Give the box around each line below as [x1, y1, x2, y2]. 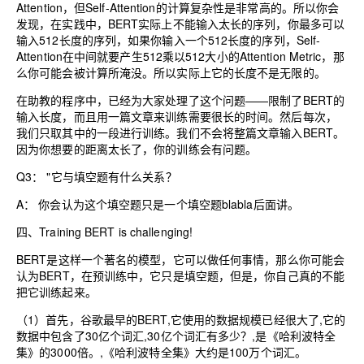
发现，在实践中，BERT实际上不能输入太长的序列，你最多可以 [16, 15, 345, 32]
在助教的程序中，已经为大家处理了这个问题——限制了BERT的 [16, 91, 345, 108]
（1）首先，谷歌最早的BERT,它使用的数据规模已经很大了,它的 [16, 310, 346, 327]
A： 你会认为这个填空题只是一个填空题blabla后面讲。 [16, 195, 300, 212]
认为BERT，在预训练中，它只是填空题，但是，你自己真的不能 [16, 266, 345, 284]
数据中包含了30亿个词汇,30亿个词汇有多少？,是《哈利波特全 [16, 327, 336, 344]
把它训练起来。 [16, 283, 97, 300]
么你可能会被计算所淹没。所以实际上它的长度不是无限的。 [16, 63, 326, 80]
